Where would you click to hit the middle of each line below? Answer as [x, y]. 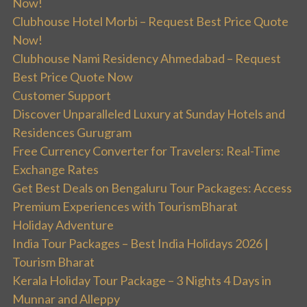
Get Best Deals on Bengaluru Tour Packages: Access [152, 188]
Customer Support [62, 96]
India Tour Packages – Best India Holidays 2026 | [140, 244]
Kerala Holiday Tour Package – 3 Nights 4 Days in [142, 281]
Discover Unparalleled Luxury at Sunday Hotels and [149, 114]
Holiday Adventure [63, 225]
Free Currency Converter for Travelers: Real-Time [146, 151]
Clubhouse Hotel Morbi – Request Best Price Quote [150, 22]
